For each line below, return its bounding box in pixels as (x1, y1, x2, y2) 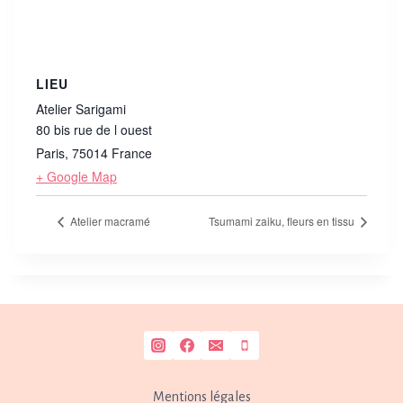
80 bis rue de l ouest (36, 121, 152, 139)
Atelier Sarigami (36, 100, 126, 119)
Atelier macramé (67, 213, 150, 229)
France (112, 144, 152, 163)
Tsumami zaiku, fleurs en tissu (209, 213, 357, 229)
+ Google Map (36, 167, 117, 186)
